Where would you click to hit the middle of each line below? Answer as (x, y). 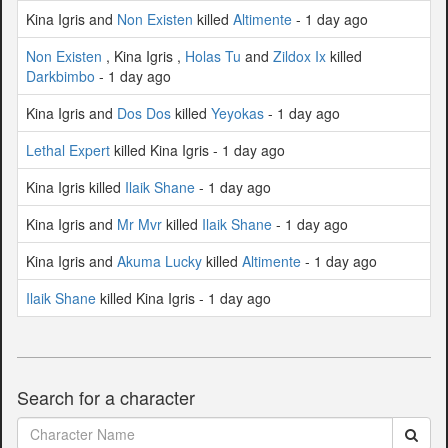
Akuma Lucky (159, 260)
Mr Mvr (139, 223)
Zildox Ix (299, 55)
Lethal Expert (68, 149)
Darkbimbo (60, 75)
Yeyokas (237, 112)
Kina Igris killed (75, 186)
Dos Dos (144, 112)
